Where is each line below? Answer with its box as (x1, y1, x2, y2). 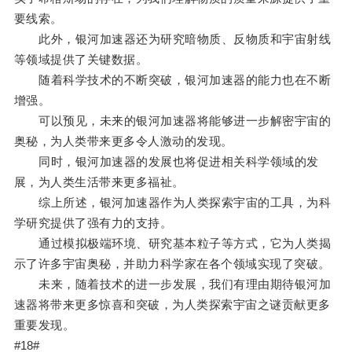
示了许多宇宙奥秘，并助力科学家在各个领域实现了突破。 (13, 257, 331, 271)
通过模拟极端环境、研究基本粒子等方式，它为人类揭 (13, 236, 332, 251)
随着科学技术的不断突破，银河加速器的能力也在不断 (13, 73, 332, 87)
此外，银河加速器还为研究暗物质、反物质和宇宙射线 (13, 32, 332, 46)
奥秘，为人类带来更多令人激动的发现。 (13, 134, 233, 148)
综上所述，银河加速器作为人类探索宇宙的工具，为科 (13, 196, 332, 210)
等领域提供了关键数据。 (13, 53, 148, 67)
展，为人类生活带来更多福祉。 (13, 175, 185, 189)
